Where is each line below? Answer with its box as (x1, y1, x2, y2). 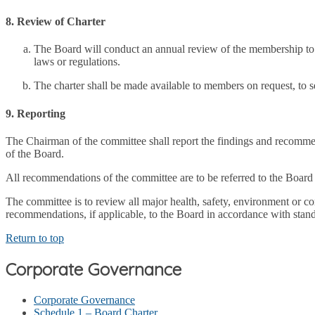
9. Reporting (6, 107, 65, 120)
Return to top (6, 231, 64, 244)
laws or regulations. (34, 56, 120, 68)
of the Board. (6, 147, 64, 160)
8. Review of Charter (6, 15, 105, 27)
